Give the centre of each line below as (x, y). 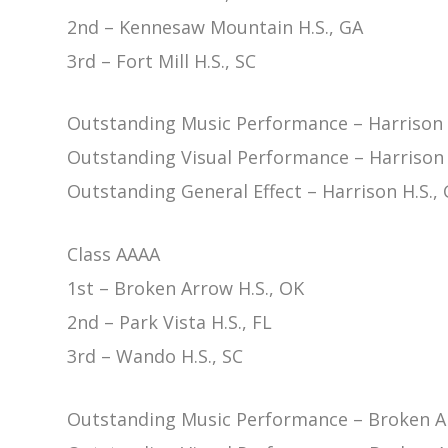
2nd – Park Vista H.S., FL (170, 322)
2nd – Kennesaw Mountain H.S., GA (215, 26)
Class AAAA (114, 254)
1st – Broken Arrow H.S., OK (186, 288)
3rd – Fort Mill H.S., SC (162, 60)
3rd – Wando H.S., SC (155, 356)
